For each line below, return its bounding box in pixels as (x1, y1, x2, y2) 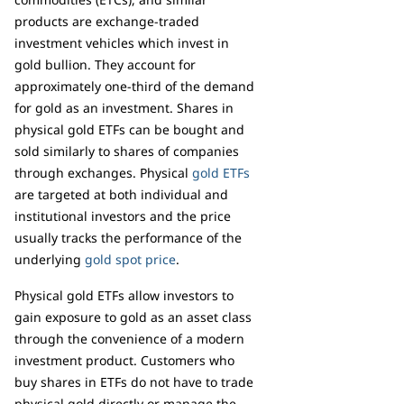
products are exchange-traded (14, 12, 199, 30)
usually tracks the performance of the (14, 228, 242, 246)
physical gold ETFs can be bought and (14, 120, 244, 138)
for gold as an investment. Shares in (14, 98, 234, 116)
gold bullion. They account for (14, 55, 196, 73)
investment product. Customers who (14, 351, 234, 369)
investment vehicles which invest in (14, 33, 229, 51)
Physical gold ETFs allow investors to (14, 286, 234, 304)
